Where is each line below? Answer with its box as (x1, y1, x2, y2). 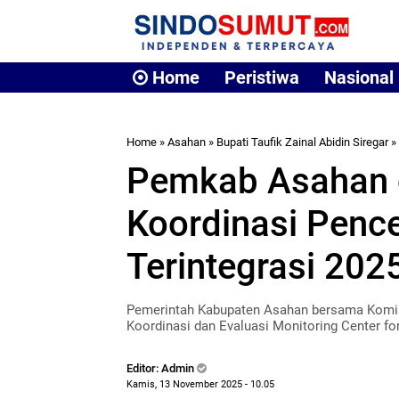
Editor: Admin (126, 362, 197, 375)
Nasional (324, 66, 394, 88)
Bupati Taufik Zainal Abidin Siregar (216, 135, 388, 149)
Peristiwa (224, 66, 299, 88)
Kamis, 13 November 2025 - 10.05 (126, 379, 274, 390)
